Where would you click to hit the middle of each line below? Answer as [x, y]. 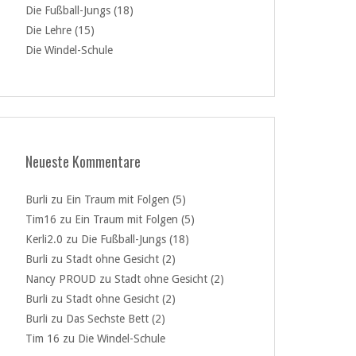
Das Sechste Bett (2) [116, 319]
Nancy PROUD [61, 279]
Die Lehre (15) [60, 30]
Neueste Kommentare [83, 161]
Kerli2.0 [44, 239]
